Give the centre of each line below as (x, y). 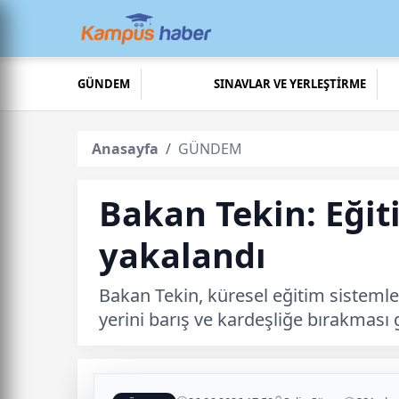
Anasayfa (125, 149)
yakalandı (183, 255)
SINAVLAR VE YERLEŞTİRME (290, 84)
